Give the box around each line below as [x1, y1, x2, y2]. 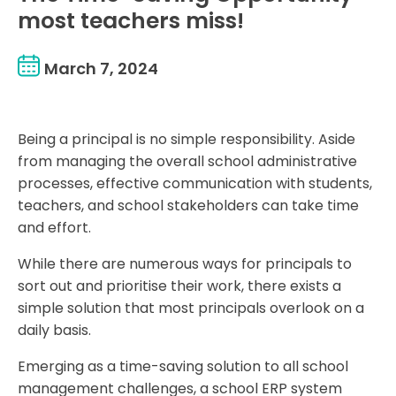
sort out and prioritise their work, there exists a [18, 276, 341, 297]
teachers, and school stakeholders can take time [18, 195, 359, 217]
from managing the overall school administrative [18, 151, 357, 172]
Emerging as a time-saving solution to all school [18, 356, 348, 377]
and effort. [18, 217, 91, 239]
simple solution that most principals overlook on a [18, 298, 364, 319]
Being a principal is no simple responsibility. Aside [18, 129, 355, 150]
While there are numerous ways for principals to [18, 254, 352, 275]
